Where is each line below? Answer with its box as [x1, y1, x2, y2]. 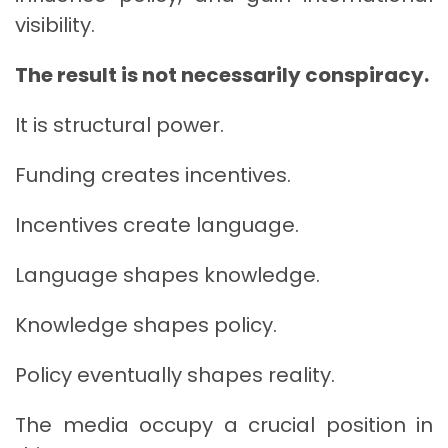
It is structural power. [15, 110, 224, 139]
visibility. [15, 10, 95, 39]
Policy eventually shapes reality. [15, 360, 335, 389]
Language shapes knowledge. [15, 260, 320, 289]
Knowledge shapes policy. [15, 310, 277, 339]
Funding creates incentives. [15, 160, 291, 189]
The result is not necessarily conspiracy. [15, 60, 429, 89]
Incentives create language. [15, 210, 299, 239]
